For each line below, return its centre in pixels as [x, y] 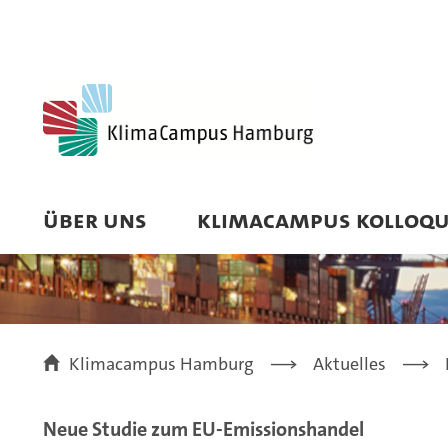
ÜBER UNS [95, 219]
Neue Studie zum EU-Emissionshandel [203, 429]
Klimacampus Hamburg [161, 364]
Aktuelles [349, 364]
